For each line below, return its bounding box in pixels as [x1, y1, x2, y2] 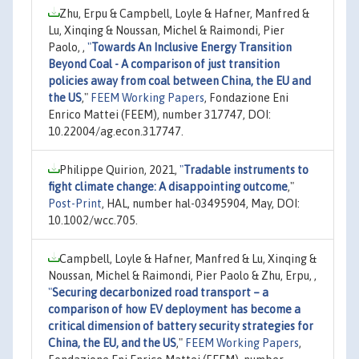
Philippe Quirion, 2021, [59, 163, 179, 176]
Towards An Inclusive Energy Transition [91, 40, 292, 54]
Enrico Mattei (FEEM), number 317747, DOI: [48, 107, 271, 121]
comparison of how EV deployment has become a [48, 302, 301, 316]
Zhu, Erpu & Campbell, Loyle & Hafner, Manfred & [59, 6, 309, 20]
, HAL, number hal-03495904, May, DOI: [102, 196, 300, 210]
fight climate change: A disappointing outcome [48, 179, 288, 193]
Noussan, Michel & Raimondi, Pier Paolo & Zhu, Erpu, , [48, 268, 317, 282]
